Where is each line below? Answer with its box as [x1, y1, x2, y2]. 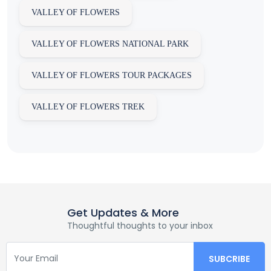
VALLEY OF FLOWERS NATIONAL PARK [31, 39, 189, 49]
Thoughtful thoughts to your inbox [67, 220, 213, 232]
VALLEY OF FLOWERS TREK [31, 102, 145, 112]
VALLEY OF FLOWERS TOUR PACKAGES [31, 71, 192, 80]
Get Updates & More [67, 205, 179, 221]
